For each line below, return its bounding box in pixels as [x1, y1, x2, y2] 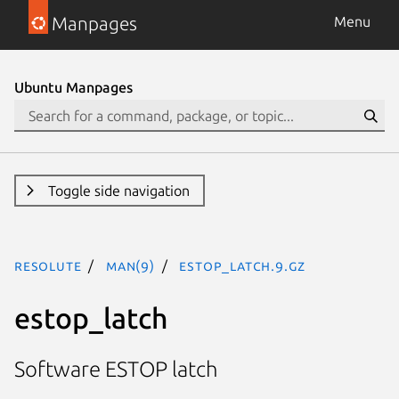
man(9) [106, 257, 155, 273]
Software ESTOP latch [14, 357, 218, 382]
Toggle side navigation [47, 183, 190, 199]
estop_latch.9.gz [179, 257, 306, 273]
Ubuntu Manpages [14, 79, 133, 95]
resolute [14, 257, 82, 273]
